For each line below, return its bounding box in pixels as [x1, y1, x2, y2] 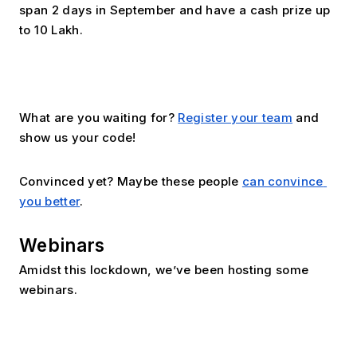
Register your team [178, 109, 293, 125]
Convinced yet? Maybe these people [19, 173, 242, 189]
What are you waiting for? [19, 109, 178, 125]
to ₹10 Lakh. [19, 22, 83, 37]
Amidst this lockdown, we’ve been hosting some [19, 262, 309, 278]
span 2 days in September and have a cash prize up [19, 2, 331, 18]
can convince [241, 173, 324, 189]
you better [19, 193, 80, 209]
